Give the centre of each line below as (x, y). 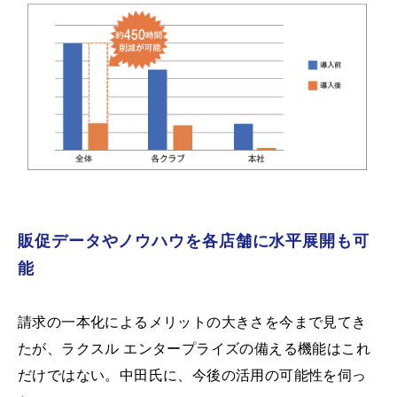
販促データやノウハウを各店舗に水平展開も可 (194, 241)
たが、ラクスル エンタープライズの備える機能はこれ (194, 348)
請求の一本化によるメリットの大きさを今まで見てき (192, 322)
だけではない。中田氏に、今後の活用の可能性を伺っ (192, 375)
